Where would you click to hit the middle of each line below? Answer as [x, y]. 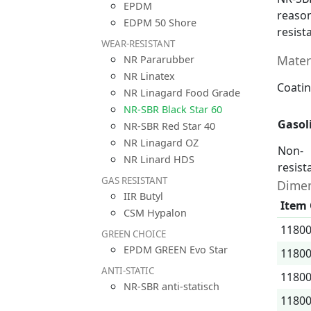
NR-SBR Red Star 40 [169, 126]
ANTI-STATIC [128, 271]
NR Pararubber [159, 59]
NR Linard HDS [159, 159]
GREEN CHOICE [134, 234]
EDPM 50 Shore [160, 23]
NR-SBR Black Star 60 [173, 109]
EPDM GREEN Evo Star [176, 250]
